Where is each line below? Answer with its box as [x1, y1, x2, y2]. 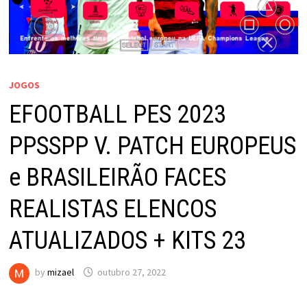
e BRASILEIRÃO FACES [8, 162, 226, 192]
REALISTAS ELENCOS [8, 194, 217, 223]
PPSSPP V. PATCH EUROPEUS [8, 131, 296, 160]
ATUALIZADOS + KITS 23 [8, 225, 246, 255]
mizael [47, 266, 74, 279]
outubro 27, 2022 [97, 266, 166, 279]
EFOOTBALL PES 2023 [8, 99, 226, 129]
